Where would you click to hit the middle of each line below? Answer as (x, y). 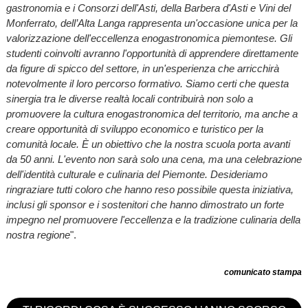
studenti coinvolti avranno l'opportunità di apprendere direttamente (152, 53)
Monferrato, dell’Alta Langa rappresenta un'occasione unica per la (152, 23)
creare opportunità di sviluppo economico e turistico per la (134, 129)
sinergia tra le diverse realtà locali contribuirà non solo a (129, 98)
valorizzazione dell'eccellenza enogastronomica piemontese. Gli (149, 38)
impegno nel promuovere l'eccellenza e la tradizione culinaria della (153, 219)
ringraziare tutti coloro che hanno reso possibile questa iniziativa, (150, 189)
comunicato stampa (263, 272)
